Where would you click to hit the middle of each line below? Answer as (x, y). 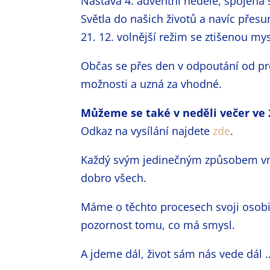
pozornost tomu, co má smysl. (158, 225)
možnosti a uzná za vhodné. (152, 84)
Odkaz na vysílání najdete (147, 131)
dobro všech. (114, 178)
